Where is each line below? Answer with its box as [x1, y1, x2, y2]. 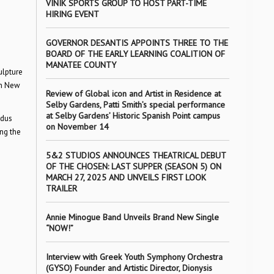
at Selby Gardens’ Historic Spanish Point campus [45, 110, 220, 121]
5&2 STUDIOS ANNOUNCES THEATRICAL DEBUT [45, 150, 226, 161]
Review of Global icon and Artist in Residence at [45, 88, 221, 99]
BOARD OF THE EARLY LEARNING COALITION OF [45, 48, 225, 59]
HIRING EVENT [45, 9, 99, 20]
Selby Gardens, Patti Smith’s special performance [45, 99, 225, 110]
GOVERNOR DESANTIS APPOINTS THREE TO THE [45, 37, 228, 48]
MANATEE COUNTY [45, 59, 116, 70]
